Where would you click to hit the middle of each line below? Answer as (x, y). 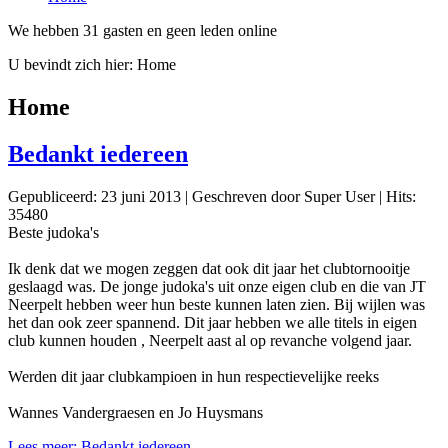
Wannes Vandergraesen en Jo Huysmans (135, 412)
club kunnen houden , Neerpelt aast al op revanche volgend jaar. (210, 340)
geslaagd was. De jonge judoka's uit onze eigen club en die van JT (217, 286)
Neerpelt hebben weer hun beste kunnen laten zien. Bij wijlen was (216, 304)
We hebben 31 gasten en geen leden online (142, 30)
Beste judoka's (53, 232)
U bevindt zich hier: (72, 64)
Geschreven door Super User (283, 196)
